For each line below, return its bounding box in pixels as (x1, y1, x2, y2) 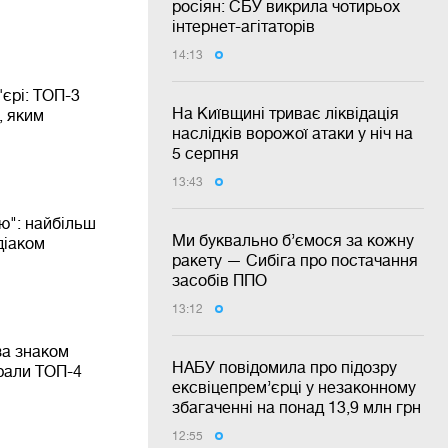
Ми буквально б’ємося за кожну (172, 231, 414, 249)
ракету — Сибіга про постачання (172, 251, 418, 269)
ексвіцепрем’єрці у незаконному (172, 378, 416, 396)
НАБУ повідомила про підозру (172, 358, 397, 376)
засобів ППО (172, 271, 267, 289)
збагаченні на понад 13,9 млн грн (172, 398, 421, 416)
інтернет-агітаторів (172, 17, 315, 35)
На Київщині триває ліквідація (172, 104, 399, 122)
